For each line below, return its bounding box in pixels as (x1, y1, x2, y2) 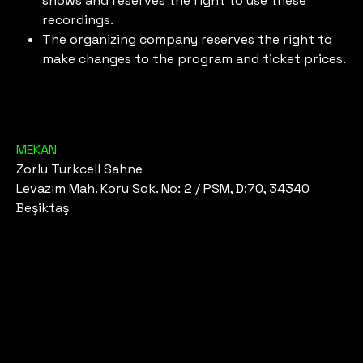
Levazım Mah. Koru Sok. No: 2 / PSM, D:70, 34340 (16, 179, 310, 197)
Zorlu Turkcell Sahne (16, 160, 143, 177)
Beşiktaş (16, 199, 70, 216)
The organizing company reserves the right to (42, 30, 333, 48)
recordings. (42, 11, 114, 28)
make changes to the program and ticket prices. (42, 49, 347, 67)
